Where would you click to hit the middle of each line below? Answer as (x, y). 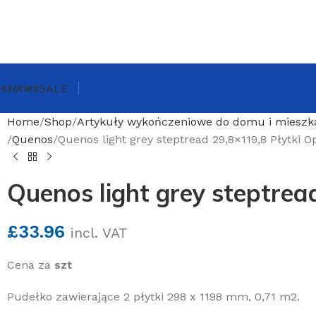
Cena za (31, 265)
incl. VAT (99, 233)
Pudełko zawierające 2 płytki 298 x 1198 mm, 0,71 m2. (153, 297)
